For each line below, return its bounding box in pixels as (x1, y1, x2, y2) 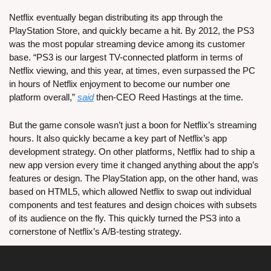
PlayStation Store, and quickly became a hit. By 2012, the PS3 (9, 25, 254, 36)
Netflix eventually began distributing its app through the (9, 12, 223, 23)
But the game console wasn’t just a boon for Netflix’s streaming (9, 120, 256, 131)
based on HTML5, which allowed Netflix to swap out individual (9, 186, 251, 197)
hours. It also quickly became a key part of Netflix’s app (9, 133, 227, 144)
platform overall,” (9, 92, 77, 103)
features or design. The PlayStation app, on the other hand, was (9, 173, 258, 184)
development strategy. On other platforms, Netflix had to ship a (9, 146, 255, 157)
